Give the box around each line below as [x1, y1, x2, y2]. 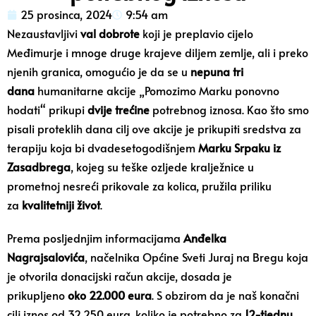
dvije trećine [87, 102, 150, 117]
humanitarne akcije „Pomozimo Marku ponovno [35, 83, 279, 98]
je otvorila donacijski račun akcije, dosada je [7, 268, 232, 284]
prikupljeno [7, 287, 68, 303]
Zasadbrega [7, 159, 71, 174]
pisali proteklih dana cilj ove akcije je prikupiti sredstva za [7, 121, 301, 136]
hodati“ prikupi [7, 102, 87, 117]
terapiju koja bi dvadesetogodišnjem [7, 140, 198, 155]
